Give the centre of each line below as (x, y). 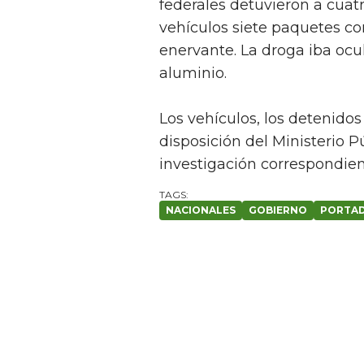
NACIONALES (201, 210)
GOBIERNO (278, 210)
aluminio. (193, 74)
